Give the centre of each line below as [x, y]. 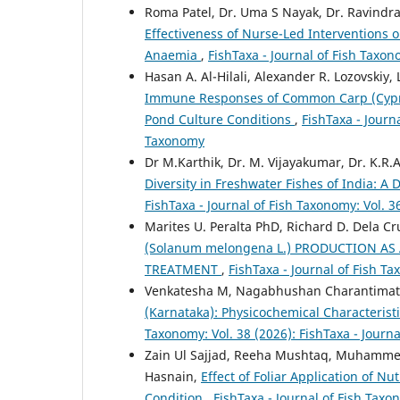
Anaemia [173, 54]
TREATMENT [183, 269]
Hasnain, [173, 376]
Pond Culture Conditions [220, 119]
